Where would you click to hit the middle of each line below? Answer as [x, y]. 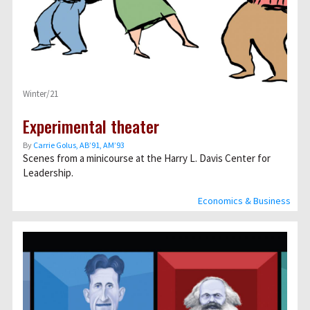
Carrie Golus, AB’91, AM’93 [79, 145]
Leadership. [48, 173]
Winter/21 [40, 94]
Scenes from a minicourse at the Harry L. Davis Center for [147, 158]
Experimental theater [91, 126]
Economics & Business [244, 201]
